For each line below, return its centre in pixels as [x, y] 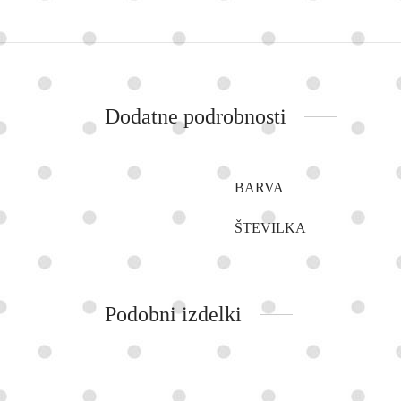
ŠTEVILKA [270, 227]
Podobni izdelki [173, 314]
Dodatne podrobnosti [196, 116]
